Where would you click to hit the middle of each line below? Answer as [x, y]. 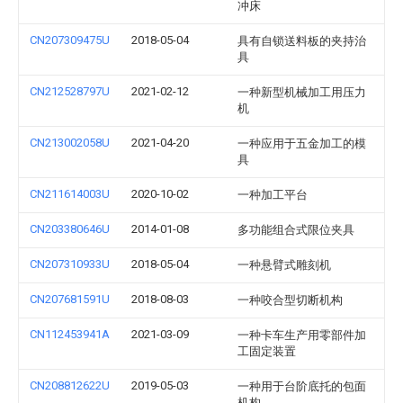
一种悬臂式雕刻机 [284, 265]
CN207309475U [70, 40]
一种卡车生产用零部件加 [302, 335]
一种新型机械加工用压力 [302, 92]
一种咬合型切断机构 [290, 300]
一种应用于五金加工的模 [302, 143]
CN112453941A [70, 334]
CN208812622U [70, 385]
